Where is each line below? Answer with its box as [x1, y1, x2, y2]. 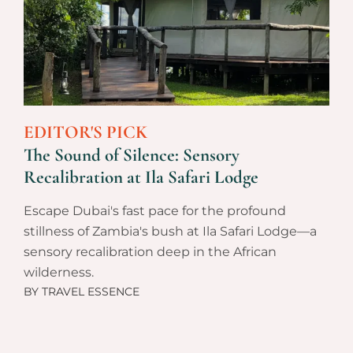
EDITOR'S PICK [24, 121, 147, 144]
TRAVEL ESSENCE [39, 284, 139, 299]
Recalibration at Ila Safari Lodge [24, 166, 258, 189]
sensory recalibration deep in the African [24, 244, 277, 260]
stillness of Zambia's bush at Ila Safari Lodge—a [24, 224, 317, 240]
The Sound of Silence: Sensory [24, 144, 240, 167]
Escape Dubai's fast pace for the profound [24, 203, 286, 219]
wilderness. [24, 265, 94, 281]
